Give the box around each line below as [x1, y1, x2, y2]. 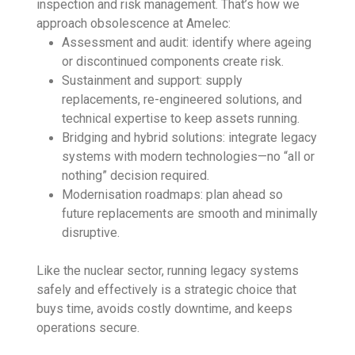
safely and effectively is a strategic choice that [36, 281, 297, 297]
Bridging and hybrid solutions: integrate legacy [62, 129, 318, 145]
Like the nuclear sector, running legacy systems [36, 262, 300, 278]
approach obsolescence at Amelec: [36, 15, 231, 31]
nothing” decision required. [62, 167, 210, 183]
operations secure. [36, 319, 140, 335]
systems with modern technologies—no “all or [62, 148, 315, 164]
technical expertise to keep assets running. [62, 110, 300, 126]
